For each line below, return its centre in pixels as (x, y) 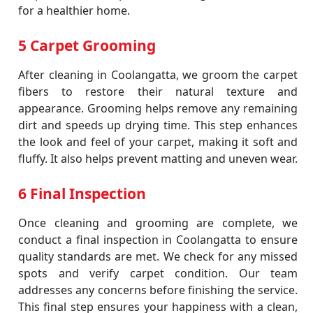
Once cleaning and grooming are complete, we (158, 223)
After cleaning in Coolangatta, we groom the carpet (158, 75)
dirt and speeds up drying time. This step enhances (158, 125)
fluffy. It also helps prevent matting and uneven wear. (158, 159)
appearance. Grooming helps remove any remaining (158, 108)
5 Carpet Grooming (87, 45)
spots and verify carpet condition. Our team (158, 273)
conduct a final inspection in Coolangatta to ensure (158, 240)
